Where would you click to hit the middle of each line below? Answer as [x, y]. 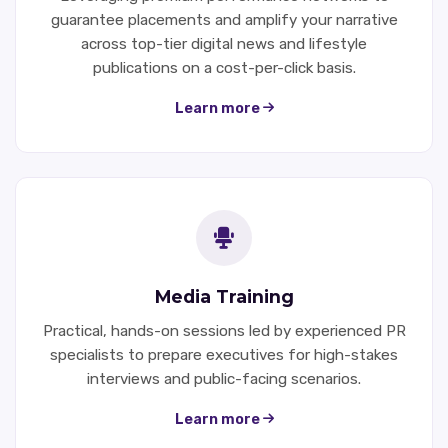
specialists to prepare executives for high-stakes [224, 354]
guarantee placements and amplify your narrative [224, 19]
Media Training [224, 296]
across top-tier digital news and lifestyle [224, 43]
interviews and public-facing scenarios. [224, 378]
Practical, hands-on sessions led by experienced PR [224, 330]
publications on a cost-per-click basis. [224, 67]
